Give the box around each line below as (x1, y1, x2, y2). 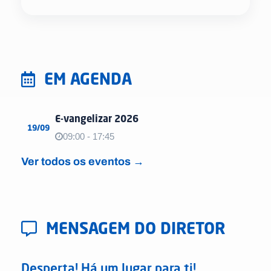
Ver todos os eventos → (21, 152, 144, 169)
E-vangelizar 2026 (55, 112, 139, 125)
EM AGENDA (44, 68, 132, 88)
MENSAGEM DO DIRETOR (46, 218, 226, 238)
